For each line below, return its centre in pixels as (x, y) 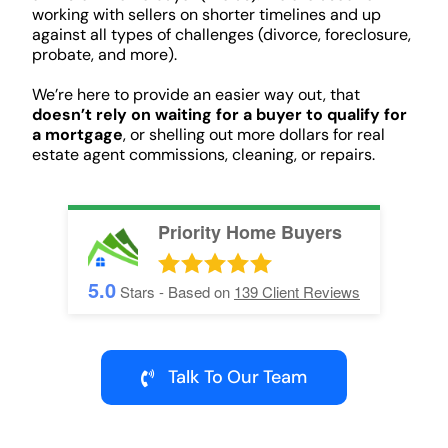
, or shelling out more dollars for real (253, 135)
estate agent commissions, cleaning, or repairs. (203, 155)
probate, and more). (104, 55)
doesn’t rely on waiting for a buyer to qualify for (219, 115)
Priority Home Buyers (250, 232)
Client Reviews (311, 292)
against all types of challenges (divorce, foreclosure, (221, 35)
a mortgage (77, 135)
